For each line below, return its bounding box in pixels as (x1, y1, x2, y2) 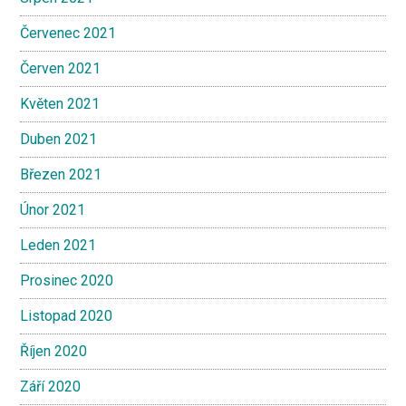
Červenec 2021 (20, 24, 117, 42)
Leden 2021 (20, 237, 97, 254)
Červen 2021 (20, 60, 101, 77)
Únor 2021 (20, 201, 86, 218)
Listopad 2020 (20, 307, 113, 324)
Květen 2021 (20, 95, 101, 112)
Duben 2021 (20, 130, 98, 148)
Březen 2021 (20, 166, 102, 183)
